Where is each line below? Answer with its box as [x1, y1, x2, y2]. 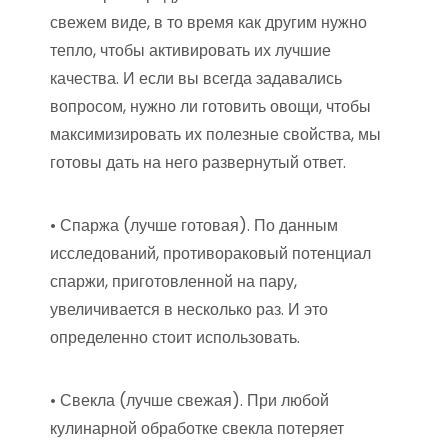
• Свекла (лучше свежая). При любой [50, 389, 329, 412]
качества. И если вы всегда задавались [50, 67, 342, 90]
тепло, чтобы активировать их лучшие [50, 39, 331, 62]
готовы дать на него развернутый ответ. [50, 151, 346, 174]
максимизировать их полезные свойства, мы [50, 123, 381, 146]
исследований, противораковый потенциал [50, 242, 371, 265]
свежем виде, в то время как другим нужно [50, 11, 367, 34]
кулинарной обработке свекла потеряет [50, 417, 344, 440]
